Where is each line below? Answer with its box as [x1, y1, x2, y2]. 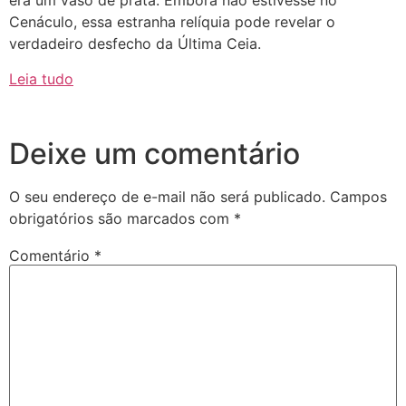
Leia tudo [9, 69, 73, 88]
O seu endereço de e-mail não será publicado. [9, 188, 325, 207]
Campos [330, 188, 387, 207]
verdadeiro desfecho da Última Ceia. [9, 34, 261, 53]
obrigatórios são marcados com [9, 209, 234, 228]
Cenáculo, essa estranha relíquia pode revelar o [9, 13, 335, 32]
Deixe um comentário [9, 136, 300, 172]
